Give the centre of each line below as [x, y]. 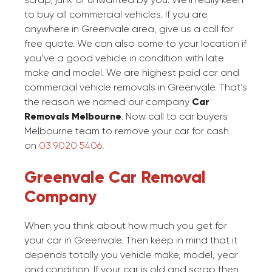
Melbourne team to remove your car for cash [127, 131]
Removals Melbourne [73, 117]
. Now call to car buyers [175, 117]
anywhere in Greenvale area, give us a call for [129, 29]
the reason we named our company [108, 102]
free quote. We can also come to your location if [135, 44]
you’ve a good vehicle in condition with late [124, 58]
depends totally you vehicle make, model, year [131, 255]
